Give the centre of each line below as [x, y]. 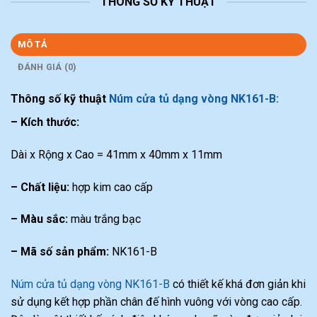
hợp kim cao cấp [111, 187]
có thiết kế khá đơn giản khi [238, 284]
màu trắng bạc [104, 219]
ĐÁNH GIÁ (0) [47, 67]
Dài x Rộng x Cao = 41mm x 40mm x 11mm [116, 154]
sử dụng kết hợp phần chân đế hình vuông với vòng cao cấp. [156, 302]
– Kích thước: [45, 122]
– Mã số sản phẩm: [60, 252]
